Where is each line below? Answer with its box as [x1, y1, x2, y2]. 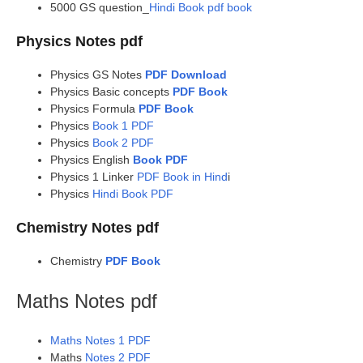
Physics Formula [50, 101, 139, 115]
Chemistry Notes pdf [16, 219, 159, 236]
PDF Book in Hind [137, 169, 228, 183]
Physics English [50, 152, 133, 166]
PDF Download [145, 67, 227, 81]
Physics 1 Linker [50, 169, 137, 183]
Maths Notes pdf [16, 289, 157, 312]
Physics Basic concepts [50, 84, 173, 98]
